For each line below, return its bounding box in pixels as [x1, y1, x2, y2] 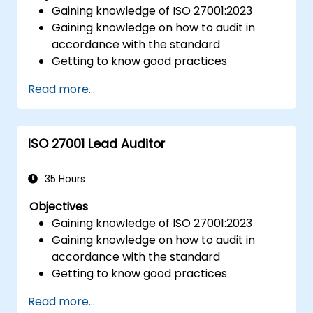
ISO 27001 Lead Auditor [28, 135, 165, 152]
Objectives [29, 198, 89, 214]
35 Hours [42, 172, 85, 186]
